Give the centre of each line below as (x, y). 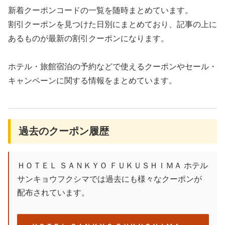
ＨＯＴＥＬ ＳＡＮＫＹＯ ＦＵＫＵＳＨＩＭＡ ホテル (113, 166)
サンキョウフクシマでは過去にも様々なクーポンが (109, 179)
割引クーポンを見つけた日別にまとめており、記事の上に (113, 24)
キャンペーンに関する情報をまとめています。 (92, 81)
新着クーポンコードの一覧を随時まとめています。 (100, 10)
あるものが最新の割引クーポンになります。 (88, 38)
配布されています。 (53, 193)
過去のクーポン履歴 (64, 131)
